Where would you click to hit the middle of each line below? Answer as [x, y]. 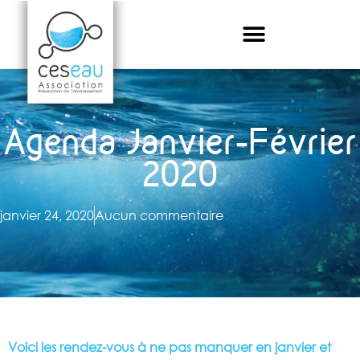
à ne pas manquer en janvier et [234, 347]
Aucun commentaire [159, 215]
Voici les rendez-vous [73, 347]
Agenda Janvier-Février [180, 141]
